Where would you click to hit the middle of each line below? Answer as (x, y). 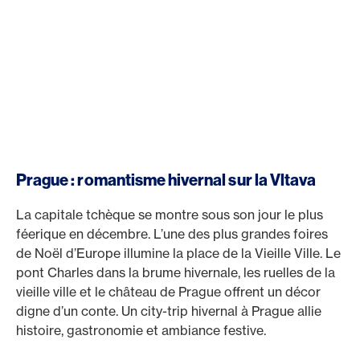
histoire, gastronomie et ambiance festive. (141, 330)
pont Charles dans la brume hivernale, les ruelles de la (176, 272)
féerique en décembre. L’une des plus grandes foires (172, 234)
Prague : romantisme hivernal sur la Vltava (166, 180)
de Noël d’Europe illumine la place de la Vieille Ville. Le (178, 253)
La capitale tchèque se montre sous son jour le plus (170, 215)
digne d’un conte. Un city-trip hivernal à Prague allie (169, 311)
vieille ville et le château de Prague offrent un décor (168, 292)
